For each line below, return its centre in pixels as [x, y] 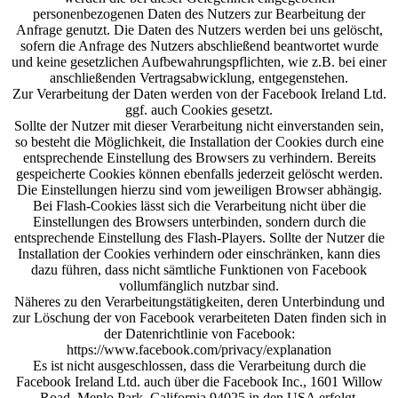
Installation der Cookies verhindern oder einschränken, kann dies [199, 254]
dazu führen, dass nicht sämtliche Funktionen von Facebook [199, 270]
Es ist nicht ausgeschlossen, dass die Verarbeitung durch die [199, 366]
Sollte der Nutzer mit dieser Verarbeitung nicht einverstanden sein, [199, 126]
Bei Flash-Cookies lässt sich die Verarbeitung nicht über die [199, 206]
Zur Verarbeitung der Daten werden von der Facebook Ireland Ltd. [199, 94]
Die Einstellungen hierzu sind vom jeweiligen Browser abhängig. [199, 190]
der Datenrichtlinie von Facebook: [199, 334]
